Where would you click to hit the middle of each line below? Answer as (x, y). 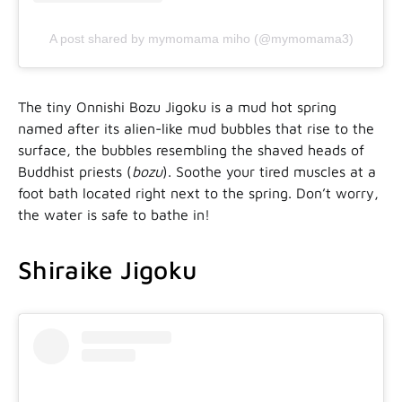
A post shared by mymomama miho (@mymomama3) (201, 38)
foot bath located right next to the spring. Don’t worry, (198, 192)
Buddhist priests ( (75, 171)
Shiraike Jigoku (108, 269)
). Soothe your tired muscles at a (269, 171)
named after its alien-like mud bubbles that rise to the (196, 128)
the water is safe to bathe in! (114, 214)
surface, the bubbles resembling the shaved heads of (191, 149)
